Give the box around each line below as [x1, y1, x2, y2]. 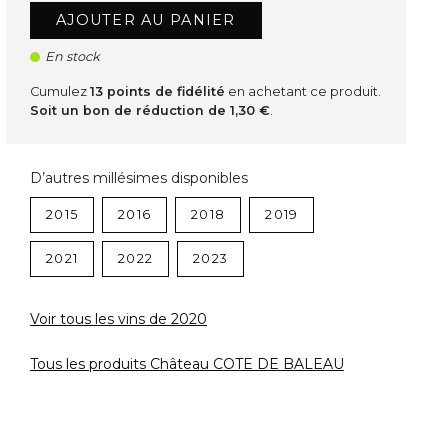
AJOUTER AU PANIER [55, 11, 236, 30]
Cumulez [29, 84, 90, 100]
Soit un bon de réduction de [29, 103, 230, 119]
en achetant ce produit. [224, 84, 381, 100]
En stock [44, 49, 100, 65]
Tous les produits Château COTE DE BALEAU [29, 355, 344, 374]
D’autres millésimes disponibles [29, 169, 248, 188]
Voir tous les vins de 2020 [29, 310, 207, 329]
